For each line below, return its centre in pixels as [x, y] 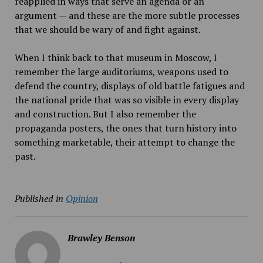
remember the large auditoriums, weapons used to [121, 72]
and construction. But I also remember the [105, 114]
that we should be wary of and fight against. [107, 29]
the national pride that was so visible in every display [127, 100]
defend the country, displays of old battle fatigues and [129, 86]
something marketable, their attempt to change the [124, 142]
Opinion [82, 198]
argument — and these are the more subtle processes [127, 15]
